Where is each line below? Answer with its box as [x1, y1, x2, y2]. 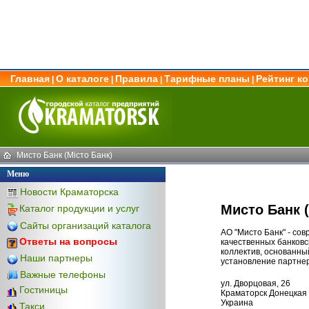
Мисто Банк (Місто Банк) [17, 150, 112, 160]
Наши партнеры [20, 252, 92, 263]
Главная [10, 73, 50, 84]
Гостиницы [19, 284, 68, 296]
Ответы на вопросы [19, 236, 117, 248]
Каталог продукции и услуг [19, 202, 139, 214]
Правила [115, 73, 158, 84]
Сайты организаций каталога [20, 219, 151, 231]
